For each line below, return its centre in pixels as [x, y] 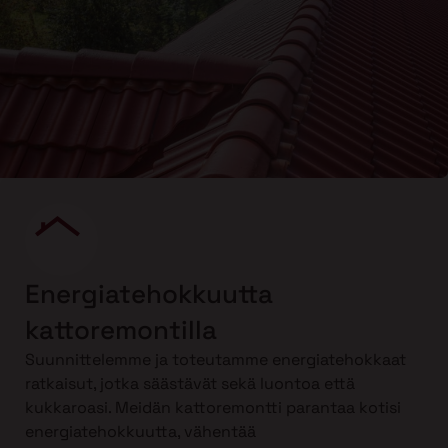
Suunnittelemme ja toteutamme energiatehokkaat [215, 360]
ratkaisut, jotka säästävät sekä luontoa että [190, 384]
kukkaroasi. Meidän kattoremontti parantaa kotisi [213, 408]
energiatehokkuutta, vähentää [140, 432]
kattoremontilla [121, 330]
